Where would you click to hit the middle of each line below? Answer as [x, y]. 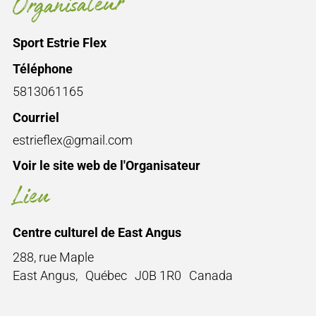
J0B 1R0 [158, 276]
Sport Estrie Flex [59, 43]
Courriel [36, 118]
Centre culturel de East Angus [97, 233]
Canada [211, 276]
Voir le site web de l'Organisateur [106, 166]
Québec [107, 276]
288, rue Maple [53, 257]
